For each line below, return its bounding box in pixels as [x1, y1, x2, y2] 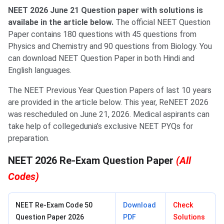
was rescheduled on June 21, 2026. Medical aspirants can [8, 109, 209, 119]
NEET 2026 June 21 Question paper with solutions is [8, 5, 203, 15]
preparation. [8, 133, 51, 143]
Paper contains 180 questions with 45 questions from [8, 29, 196, 39]
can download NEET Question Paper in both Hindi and [8, 53, 194, 63]
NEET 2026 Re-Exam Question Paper [8, 154, 176, 167]
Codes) [8, 170, 39, 183]
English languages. [8, 65, 71, 75]
